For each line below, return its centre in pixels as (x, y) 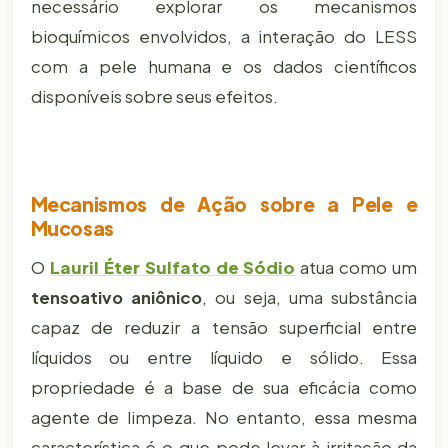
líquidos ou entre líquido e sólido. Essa (224, 358)
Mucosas (72, 227)
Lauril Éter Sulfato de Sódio (172, 268)
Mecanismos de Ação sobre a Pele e (224, 203)
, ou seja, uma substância (309, 298)
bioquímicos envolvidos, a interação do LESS (224, 36)
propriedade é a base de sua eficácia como (224, 388)
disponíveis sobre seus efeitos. (154, 96)
